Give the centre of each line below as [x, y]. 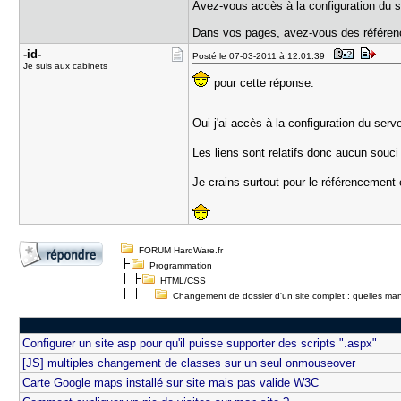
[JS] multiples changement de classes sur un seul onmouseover [189, 363]
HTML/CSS [183, 281]
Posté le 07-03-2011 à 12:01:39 [262, 56]
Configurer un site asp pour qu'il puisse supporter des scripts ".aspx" [200, 343]
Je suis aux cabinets [66, 66]
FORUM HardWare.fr [181, 250]
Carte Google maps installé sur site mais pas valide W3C [171, 383]
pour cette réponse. [263, 83]
